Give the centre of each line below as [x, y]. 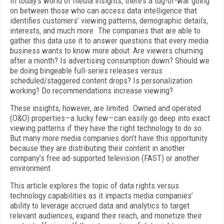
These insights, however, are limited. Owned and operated [105, 108]
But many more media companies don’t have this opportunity [109, 138]
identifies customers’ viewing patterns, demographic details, [109, 20]
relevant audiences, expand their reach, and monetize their [106, 215]
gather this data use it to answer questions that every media [109, 40]
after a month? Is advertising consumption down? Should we [110, 60]
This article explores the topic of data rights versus [94, 185]
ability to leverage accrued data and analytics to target [100, 205]
